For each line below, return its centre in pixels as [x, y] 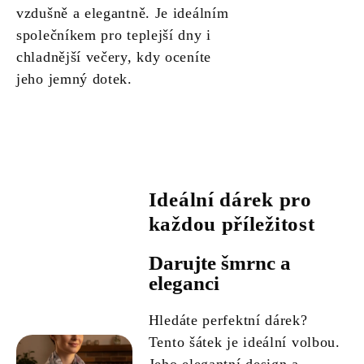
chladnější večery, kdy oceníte [114, 57]
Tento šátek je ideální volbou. [244, 342]
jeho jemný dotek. [74, 79]
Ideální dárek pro [230, 200]
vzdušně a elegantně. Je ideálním [123, 13]
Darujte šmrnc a [219, 263]
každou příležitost [232, 224]
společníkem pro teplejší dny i [114, 35]
